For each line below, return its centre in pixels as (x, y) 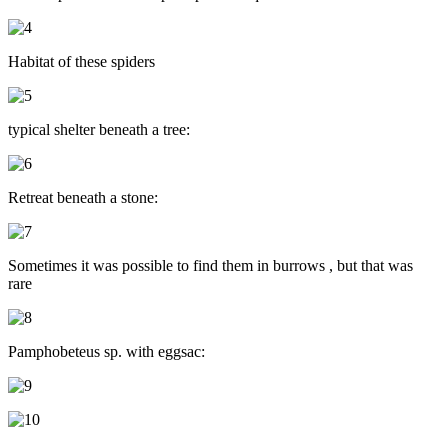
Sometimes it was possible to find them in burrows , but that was (210, 265)
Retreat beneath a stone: (83, 197)
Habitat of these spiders (81, 61)
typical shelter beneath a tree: (99, 129)
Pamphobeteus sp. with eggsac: (106, 351)
